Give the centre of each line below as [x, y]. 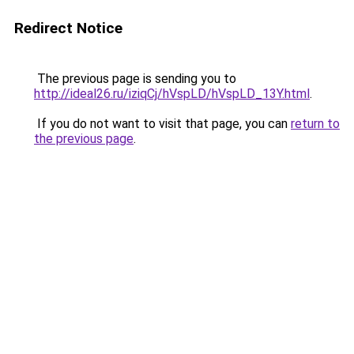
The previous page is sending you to [135, 79]
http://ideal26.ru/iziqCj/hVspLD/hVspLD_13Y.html [172, 94]
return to [315, 124]
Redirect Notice [68, 28]
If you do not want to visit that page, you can [162, 124]
